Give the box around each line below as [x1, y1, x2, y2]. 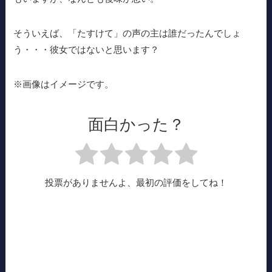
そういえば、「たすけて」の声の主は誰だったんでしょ [13, 27, 242, 38]
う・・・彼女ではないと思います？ [13, 44, 160, 55]
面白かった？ [87, 115, 185, 134]
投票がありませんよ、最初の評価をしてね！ [45, 177, 227, 188]
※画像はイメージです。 [13, 78, 114, 89]
